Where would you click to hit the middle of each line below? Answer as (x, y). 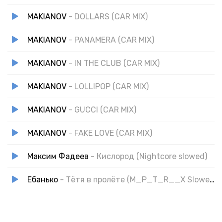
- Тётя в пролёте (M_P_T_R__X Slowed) (135, 179)
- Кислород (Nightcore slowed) (149, 156)
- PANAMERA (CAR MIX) (111, 40)
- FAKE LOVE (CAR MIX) (110, 133)
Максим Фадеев (58, 156)
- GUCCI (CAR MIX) (102, 110)
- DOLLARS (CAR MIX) (108, 16)
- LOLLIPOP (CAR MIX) (109, 86)
